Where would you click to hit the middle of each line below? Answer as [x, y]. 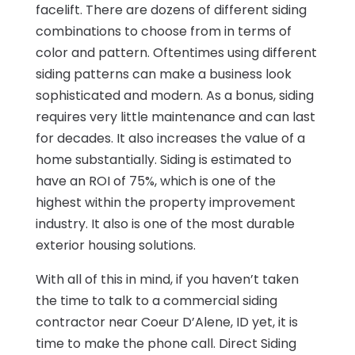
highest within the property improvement [165, 202]
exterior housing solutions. [115, 245]
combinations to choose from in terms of [163, 31]
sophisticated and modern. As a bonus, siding [174, 95]
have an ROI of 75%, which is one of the [155, 181]
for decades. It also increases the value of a [170, 138]
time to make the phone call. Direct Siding [166, 343]
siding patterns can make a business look [163, 74]
